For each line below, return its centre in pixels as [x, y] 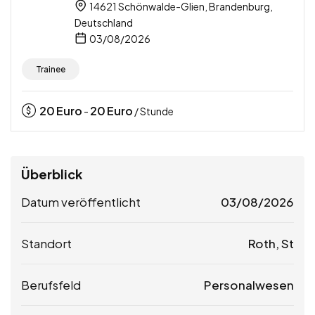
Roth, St [271, 243]
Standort [46, 243]
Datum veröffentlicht [81, 201]
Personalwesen [249, 284]
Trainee [51, 69]
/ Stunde [153, 111]
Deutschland [104, 22]
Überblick [52, 174]
